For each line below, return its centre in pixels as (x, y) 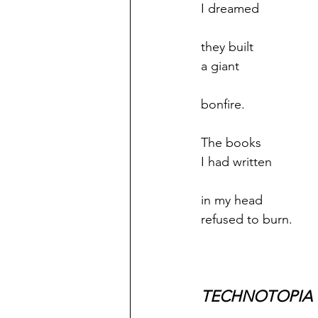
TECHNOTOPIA (257, 296)
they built (227, 47)
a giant (220, 66)
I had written (236, 162)
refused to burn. (247, 219)
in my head (232, 200)
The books (231, 143)
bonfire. (223, 104)
